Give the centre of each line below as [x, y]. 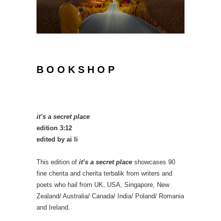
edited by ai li [57, 139]
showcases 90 [154, 162]
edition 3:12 [54, 128]
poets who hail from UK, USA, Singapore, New [103, 184]
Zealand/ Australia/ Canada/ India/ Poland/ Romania [110, 196]
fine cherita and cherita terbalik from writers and [104, 173]
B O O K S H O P [77, 69]
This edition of [58, 162]
